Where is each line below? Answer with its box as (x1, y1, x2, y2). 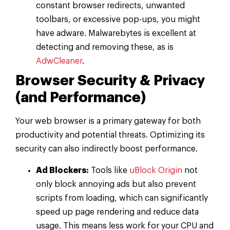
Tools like (89, 166, 129, 175)
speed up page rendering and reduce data (36, 207, 199, 216)
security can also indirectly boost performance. (15, 145, 198, 154)
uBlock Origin (129, 166, 182, 175)
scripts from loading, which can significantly (36, 194, 208, 202)
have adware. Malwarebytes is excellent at (36, 29, 196, 38)
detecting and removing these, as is (36, 43, 174, 52)
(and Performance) (15, 90, 146, 105)
